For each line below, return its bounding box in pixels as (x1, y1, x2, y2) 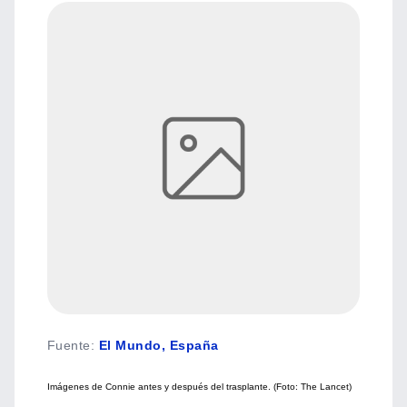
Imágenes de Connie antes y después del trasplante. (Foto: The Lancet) (47, 382, 352, 392)
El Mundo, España (98, 338, 219, 352)
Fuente (47, 338, 91, 352)
